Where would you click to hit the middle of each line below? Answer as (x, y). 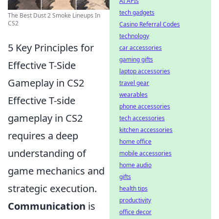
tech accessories (142, 118)
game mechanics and (56, 171)
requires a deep (43, 136)
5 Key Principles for (51, 48)
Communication (47, 206)
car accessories (141, 48)
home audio (135, 165)
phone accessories (145, 106)
